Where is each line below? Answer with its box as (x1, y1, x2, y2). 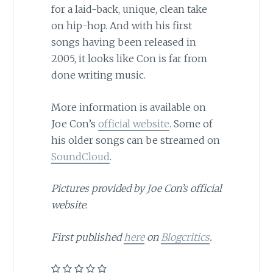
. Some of (169, 117, 213, 130)
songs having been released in (51, 36, 196, 49)
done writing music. (51, 69, 146, 82)
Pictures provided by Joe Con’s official (51, 182, 222, 195)
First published (51, 231, 124, 244)
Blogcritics (160, 231, 210, 244)
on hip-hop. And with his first (51, 19, 192, 32)
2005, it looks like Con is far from (51, 52, 207, 65)
